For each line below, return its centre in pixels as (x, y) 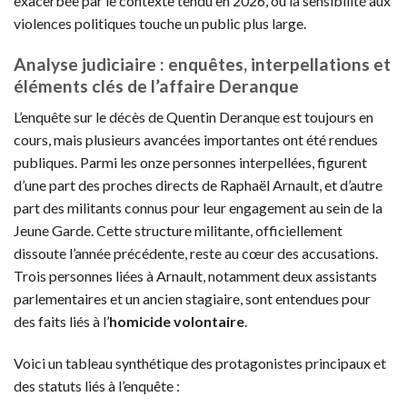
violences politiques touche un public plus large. (160, 23)
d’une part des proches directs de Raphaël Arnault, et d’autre (198, 185)
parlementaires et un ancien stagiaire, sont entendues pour (192, 299)
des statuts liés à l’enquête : (97, 386)
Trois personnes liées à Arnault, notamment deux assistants (195, 276)
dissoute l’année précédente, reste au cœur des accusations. (196, 253)
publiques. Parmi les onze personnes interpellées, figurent (190, 163)
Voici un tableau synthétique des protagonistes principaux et (200, 363)
